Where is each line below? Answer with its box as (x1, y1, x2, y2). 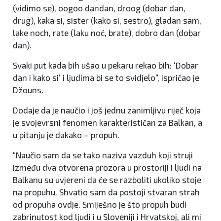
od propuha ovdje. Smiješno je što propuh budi (13, 199, 186, 210)
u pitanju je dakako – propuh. (13, 130, 119, 140)
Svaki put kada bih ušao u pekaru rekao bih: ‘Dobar (13, 60, 198, 71)
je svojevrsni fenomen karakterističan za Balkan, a (13, 117, 202, 128)
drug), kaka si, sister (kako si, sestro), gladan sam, (13, 15, 201, 26)
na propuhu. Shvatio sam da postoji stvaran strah (13, 187, 200, 197)
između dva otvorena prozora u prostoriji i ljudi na (13, 162, 202, 173)
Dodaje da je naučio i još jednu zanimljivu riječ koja (13, 105, 201, 115)
